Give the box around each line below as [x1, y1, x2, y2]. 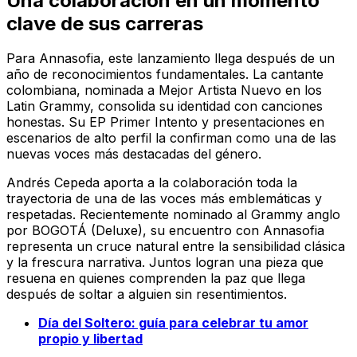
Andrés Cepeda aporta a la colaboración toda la [6, 175, 297, 191]
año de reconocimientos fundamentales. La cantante [6, 66, 324, 83]
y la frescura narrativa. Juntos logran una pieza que [6, 254, 324, 271]
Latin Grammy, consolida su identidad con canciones [6, 98, 323, 115]
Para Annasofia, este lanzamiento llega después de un [6, 50, 335, 67]
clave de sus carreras [6, 11, 203, 35]
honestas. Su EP [6, 114, 110, 131]
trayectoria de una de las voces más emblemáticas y [6, 190, 322, 207]
